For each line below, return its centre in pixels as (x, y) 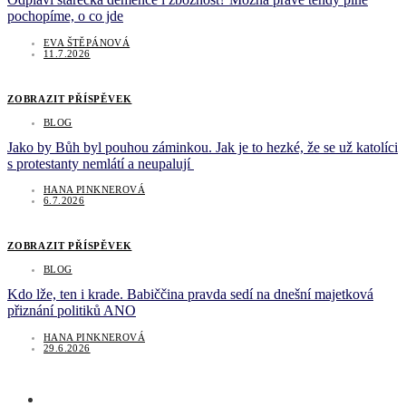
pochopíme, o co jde (65, 16)
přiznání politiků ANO (72, 311)
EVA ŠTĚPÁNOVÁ (87, 42)
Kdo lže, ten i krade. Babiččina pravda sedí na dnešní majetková (190, 295)
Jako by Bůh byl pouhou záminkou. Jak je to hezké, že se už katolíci (203, 147)
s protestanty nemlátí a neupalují (101, 163)
